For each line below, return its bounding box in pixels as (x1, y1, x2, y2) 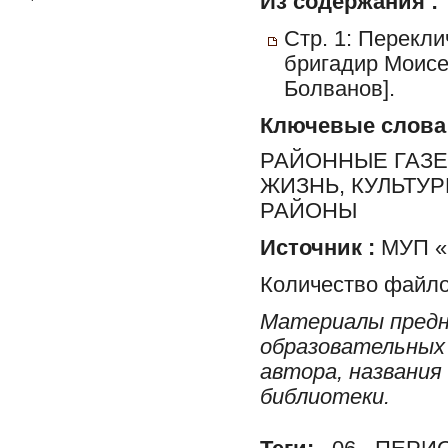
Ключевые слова (260, 114, 446, 138)
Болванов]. (284, 77, 395, 101)
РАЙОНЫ (260, 198, 357, 223)
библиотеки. (260, 384, 390, 409)
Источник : (260, 235, 375, 260)
